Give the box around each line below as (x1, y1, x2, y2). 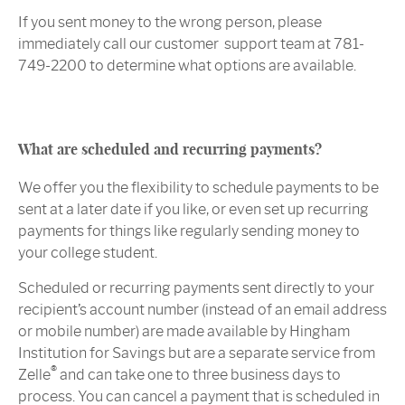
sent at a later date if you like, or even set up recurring (18, 201, 369, 219)
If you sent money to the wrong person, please (18, 14, 322, 32)
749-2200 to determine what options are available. (18, 57, 356, 75)
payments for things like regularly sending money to (18, 222, 360, 240)
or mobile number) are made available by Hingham (18, 323, 350, 341)
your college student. (18, 244, 157, 262)
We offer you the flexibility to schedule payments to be (18, 179, 379, 197)
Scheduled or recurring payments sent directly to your (18, 279, 374, 297)
